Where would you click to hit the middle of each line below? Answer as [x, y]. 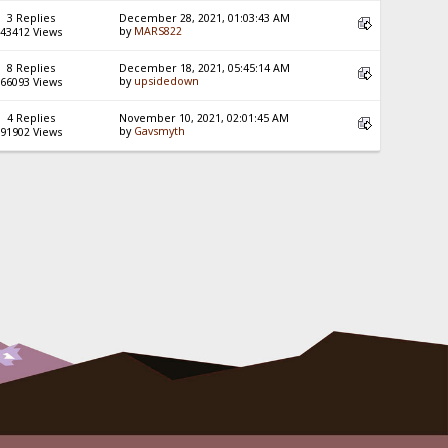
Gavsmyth [160, 131]
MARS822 [158, 31]
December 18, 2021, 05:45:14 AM [205, 68]
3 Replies [30, 18]
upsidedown [167, 81]
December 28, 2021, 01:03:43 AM [205, 18]
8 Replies [30, 68]
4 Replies [30, 118]
